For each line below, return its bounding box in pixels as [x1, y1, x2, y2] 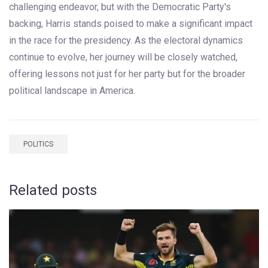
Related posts [9, 182, 97, 199]
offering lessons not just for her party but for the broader [9, 68, 245, 80]
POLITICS [23, 140, 53, 149]
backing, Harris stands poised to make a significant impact [9, 18, 252, 30]
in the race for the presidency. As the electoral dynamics [9, 35, 243, 47]
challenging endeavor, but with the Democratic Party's [9, 1, 231, 13]
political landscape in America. [9, 85, 135, 97]
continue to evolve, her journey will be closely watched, [9, 51, 237, 63]
